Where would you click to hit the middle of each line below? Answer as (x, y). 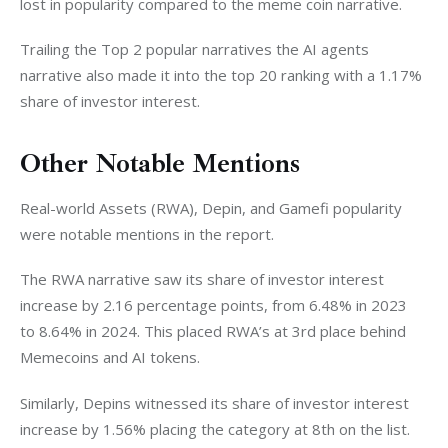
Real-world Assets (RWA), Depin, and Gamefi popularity (213, 207)
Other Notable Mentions (163, 163)
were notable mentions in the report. (149, 233)
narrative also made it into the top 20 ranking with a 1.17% (223, 75)
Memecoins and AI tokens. (112, 357)
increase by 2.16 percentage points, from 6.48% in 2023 (215, 305)
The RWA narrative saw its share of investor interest (204, 279)
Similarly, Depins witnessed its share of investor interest (216, 402)
